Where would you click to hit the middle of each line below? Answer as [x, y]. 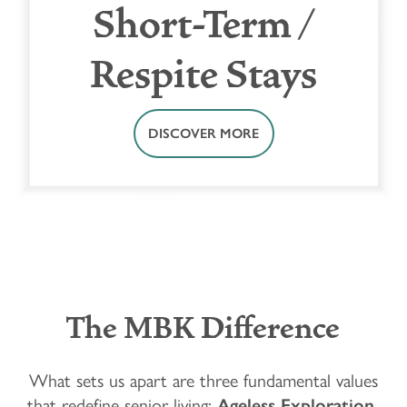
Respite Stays [203, 74]
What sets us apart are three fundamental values [203, 379]
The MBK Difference [203, 329]
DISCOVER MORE [203, 133]
